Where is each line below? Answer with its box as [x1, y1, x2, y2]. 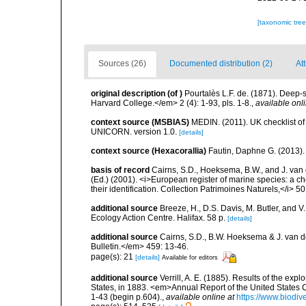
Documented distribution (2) [169, 59, 273, 68]
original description [91, 89, 165, 98]
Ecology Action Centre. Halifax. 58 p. [91, 213, 225, 223]
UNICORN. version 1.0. [91, 127, 177, 137]
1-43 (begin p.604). [91, 292, 162, 302]
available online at [166, 292, 234, 302]
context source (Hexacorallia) [91, 146, 206, 156]
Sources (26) [98, 59, 146, 68]
